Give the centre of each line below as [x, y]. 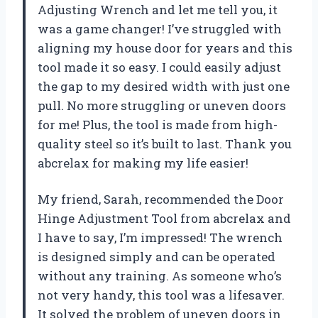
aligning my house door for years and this [165, 48]
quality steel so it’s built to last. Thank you [165, 143]
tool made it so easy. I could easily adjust [159, 67]
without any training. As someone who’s [160, 275]
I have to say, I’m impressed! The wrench [160, 237]
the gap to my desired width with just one [164, 86]
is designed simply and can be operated [157, 256]
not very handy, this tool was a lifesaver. [161, 295]
